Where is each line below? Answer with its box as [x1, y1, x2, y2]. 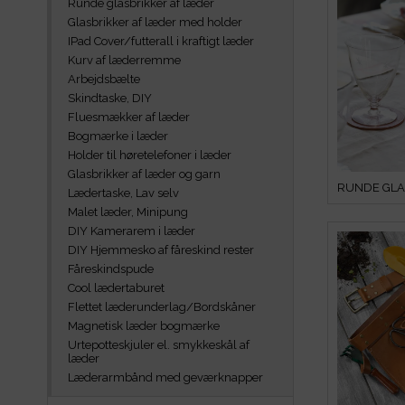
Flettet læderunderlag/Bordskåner [68, 300, 256, 314]
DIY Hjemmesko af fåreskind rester [68, 243, 254, 257]
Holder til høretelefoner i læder [68, 148, 231, 162]
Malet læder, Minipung [68, 205, 188, 219]
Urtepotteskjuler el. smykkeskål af [68, 338, 250, 352]
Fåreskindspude [68, 262, 154, 276]
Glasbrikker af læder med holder [68, 15, 242, 29]
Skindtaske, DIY [68, 91, 152, 105]
